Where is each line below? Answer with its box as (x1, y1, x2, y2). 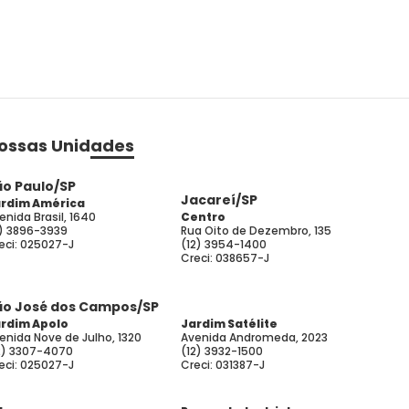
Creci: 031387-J (181, 357, 265, 372)
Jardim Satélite (181, 316, 278, 331)
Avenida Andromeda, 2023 (181, 330, 328, 345)
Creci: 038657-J (181, 250, 269, 266)
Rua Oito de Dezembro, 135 (181, 223, 331, 238)
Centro (181, 209, 225, 225)
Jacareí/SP (181, 191, 257, 209)
